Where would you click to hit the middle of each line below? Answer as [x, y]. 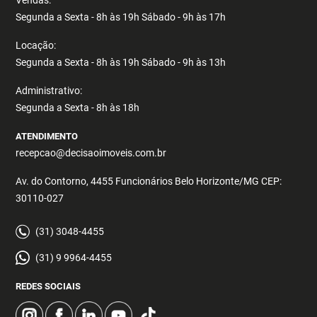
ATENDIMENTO [47, 137]
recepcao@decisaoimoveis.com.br [91, 153]
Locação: [36, 46]
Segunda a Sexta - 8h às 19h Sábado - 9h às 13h [121, 63]
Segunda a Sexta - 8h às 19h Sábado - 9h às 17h [121, 17]
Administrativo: [49, 91]
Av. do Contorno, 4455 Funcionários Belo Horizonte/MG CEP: [149, 181]
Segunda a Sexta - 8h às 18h [78, 108]
